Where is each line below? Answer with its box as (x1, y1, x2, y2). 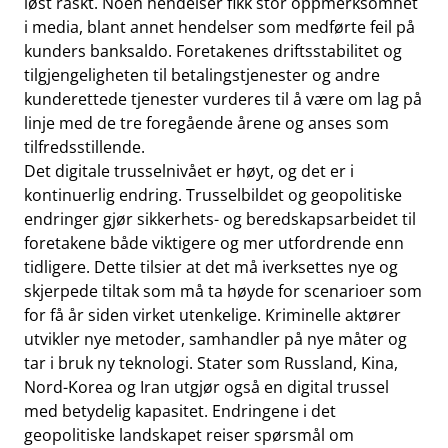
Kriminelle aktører (265, 304, 401, 326)
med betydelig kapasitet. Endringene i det (24, 400, 336, 422)
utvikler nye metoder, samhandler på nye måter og (24, 328, 407, 350)
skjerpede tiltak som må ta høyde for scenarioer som (24, 280, 422, 302)
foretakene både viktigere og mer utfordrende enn (24, 232, 404, 254)
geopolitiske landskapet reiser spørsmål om (24, 424, 354, 446)
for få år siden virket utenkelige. (24, 304, 261, 326)
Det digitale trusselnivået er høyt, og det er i (24, 160, 354, 182)
